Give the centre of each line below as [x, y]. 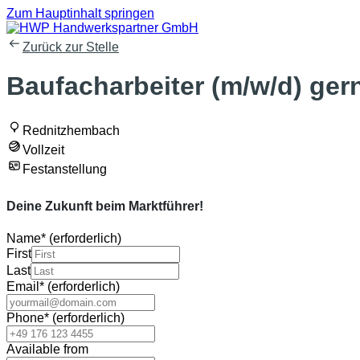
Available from [47, 349]
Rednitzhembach [71, 130]
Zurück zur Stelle [71, 47]
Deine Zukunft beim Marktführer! [105, 206]
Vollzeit [43, 149]
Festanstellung [65, 169]
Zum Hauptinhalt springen [80, 13]
